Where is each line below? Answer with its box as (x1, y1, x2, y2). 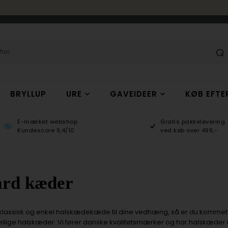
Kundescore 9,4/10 (17, 126, 75, 134)
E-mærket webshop (17, 118, 78, 126)
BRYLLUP (10, 89, 46, 99)
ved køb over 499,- (160, 126, 218, 134)
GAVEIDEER (110, 89, 158, 99)
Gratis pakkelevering (160, 118, 225, 126)
